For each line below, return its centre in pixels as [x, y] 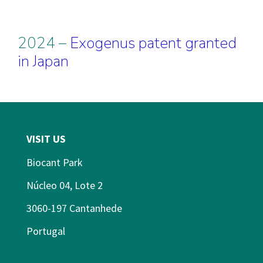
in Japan [43, 61]
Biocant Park [54, 162]
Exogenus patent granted [153, 43]
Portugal [45, 231]
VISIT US [46, 139]
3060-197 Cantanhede [74, 208]
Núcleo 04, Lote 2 [64, 185]
